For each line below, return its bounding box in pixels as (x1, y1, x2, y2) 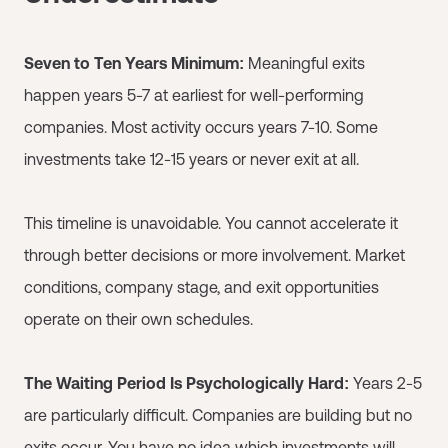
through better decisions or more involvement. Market (24, 246, 405, 264)
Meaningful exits (244, 54, 365, 72)
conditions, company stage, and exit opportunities (24, 278, 379, 296)
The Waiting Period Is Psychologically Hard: (24, 374, 349, 392)
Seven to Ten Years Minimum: (24, 54, 244, 72)
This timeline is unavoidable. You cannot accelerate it (24, 214, 398, 232)
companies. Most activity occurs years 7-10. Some (24, 118, 378, 136)
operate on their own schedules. (24, 310, 253, 328)
